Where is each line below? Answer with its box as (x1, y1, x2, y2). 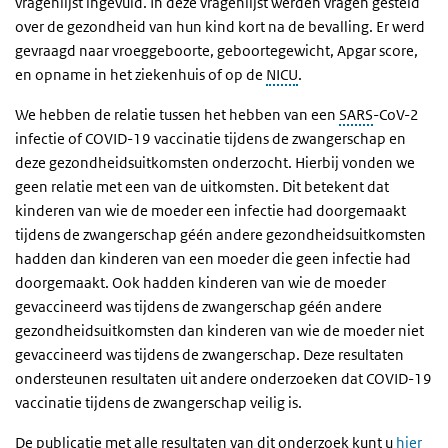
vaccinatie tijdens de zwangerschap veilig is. (15, 393, 302, 413)
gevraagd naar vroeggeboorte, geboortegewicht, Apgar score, (15, 41, 418, 61)
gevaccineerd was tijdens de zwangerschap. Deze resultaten (15, 345, 404, 365)
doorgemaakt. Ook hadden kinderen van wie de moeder (15, 273, 386, 293)
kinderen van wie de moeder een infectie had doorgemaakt (15, 201, 406, 221)
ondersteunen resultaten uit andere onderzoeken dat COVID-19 (15, 369, 432, 389)
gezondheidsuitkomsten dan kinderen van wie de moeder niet (15, 321, 424, 341)
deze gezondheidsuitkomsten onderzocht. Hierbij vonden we (15, 153, 415, 173)
